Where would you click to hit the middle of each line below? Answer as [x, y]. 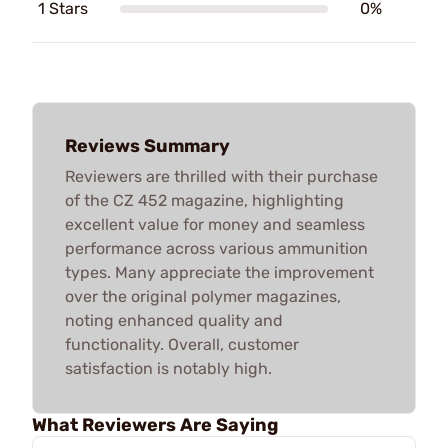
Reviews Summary [147, 146]
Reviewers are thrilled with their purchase [221, 176]
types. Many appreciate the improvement [219, 272]
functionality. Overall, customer [182, 344]
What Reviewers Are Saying [155, 425]
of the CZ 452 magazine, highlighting [204, 200]
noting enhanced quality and [174, 320]
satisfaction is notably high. [168, 368]
